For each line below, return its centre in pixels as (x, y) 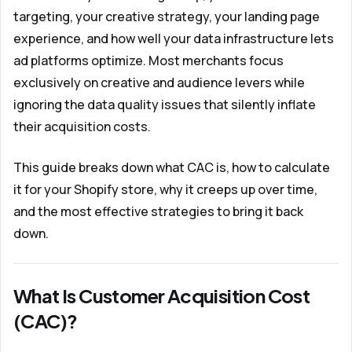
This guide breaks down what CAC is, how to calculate (172, 167)
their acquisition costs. (82, 126)
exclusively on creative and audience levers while (159, 82)
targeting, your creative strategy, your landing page (167, 16)
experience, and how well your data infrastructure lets (174, 38)
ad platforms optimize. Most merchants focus (148, 60)
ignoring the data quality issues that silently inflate (165, 104)
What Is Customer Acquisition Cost (162, 295)
